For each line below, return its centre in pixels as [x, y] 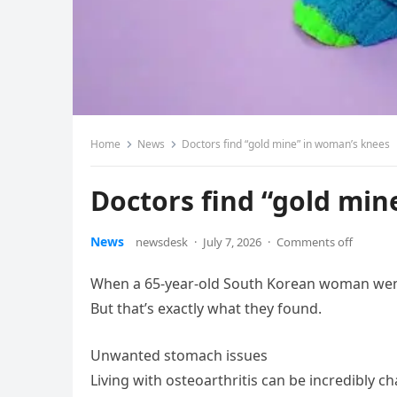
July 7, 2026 [232, 242]
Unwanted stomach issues [179, 355]
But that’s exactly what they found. [206, 308]
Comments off [315, 242]
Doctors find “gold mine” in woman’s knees [286, 144]
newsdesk [162, 242]
